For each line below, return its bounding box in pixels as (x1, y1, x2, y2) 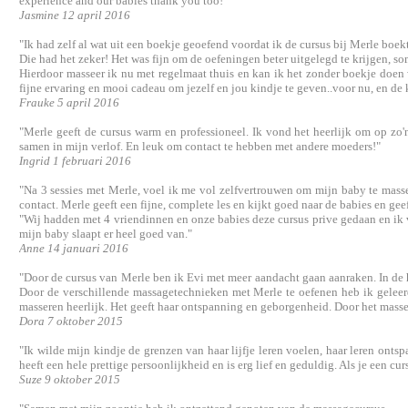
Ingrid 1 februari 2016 (19, 154, 131, 168)
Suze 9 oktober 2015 (19, 372, 120, 386)
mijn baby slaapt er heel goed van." (19, 227, 192, 240)
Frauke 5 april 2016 (19, 96, 119, 109)
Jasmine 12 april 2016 (19, 8, 130, 22)
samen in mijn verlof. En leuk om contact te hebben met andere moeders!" (19, 139, 381, 153)
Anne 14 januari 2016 (19, 241, 128, 255)
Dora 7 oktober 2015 (19, 314, 123, 328)
